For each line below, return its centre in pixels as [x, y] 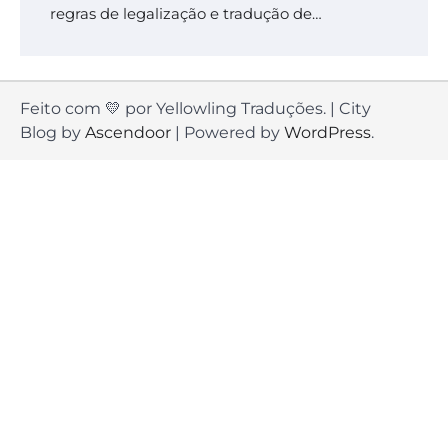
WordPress [327, 132]
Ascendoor [128, 132]
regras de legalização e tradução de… [186, 13]
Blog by [52, 132]
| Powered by [227, 132]
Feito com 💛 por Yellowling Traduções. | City [195, 108]
